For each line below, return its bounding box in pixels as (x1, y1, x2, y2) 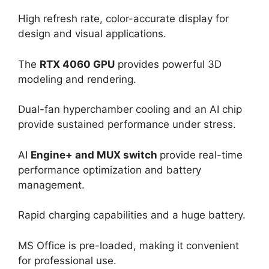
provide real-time (160, 148, 243, 161)
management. (18, 178, 85, 191)
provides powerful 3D (115, 58, 222, 70)
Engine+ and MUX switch (31, 148, 160, 161)
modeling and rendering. (18, 73, 136, 85)
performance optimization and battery (18, 163, 201, 176)
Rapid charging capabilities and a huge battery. (18, 209, 246, 222)
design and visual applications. (18, 28, 166, 40)
